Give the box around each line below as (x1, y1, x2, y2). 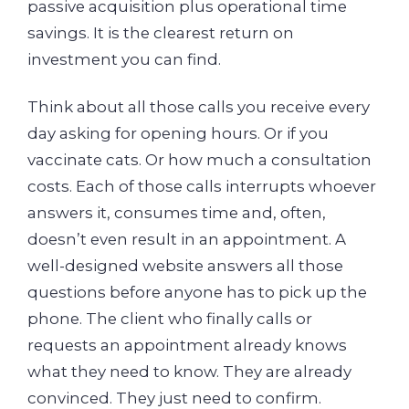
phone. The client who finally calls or (27, 309, 312, 328)
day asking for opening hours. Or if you (27, 123, 329, 142)
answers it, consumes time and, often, (27, 203, 326, 222)
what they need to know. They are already (27, 362, 351, 381)
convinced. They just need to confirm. (27, 388, 321, 407)
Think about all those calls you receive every (27, 97, 370, 116)
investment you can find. (27, 50, 221, 69)
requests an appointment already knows (27, 335, 347, 354)
